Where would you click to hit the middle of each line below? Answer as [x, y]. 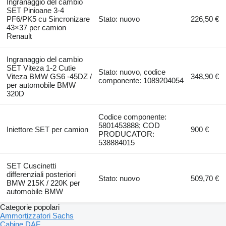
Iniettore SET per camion [47, 129]
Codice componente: [133, 117]
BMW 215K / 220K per [43, 183]
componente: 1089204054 [141, 80]
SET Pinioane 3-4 [35, 10]
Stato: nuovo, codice [132, 72]
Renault [19, 36]
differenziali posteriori [41, 174]
